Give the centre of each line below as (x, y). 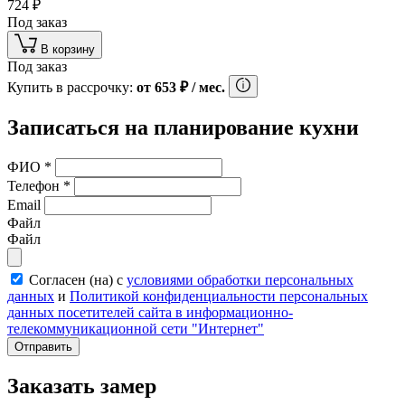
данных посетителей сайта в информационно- (150, 313)
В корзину (68, 50)
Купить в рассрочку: (72, 88)
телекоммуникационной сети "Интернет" (136, 329)
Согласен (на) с (78, 280)
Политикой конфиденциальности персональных (219, 297)
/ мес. (207, 88)
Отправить (43, 347)
